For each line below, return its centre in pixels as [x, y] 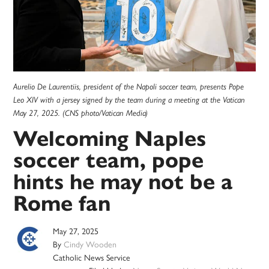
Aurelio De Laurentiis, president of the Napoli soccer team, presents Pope [129, 87]
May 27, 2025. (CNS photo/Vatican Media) [81, 113]
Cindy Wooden [90, 244]
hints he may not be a [123, 182]
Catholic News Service [92, 257]
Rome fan [62, 204]
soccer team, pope [109, 160]
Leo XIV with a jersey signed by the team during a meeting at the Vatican [129, 100]
